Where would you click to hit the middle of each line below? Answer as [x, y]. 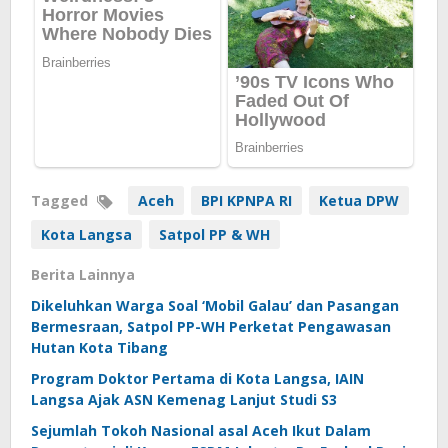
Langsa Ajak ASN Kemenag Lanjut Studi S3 [184, 399]
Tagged [61, 200]
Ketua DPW [359, 200]
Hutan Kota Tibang [99, 347]
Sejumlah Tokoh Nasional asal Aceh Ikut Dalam [201, 430]
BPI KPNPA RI [246, 200]
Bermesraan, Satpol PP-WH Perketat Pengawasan [211, 326]
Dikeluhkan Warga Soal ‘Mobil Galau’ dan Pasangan [215, 305]
